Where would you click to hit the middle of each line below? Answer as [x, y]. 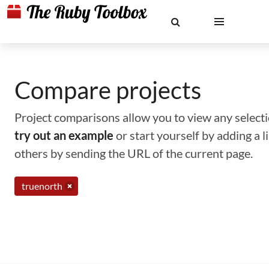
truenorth [42, 186]
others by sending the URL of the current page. [134, 153]
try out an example [64, 135]
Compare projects [108, 90]
